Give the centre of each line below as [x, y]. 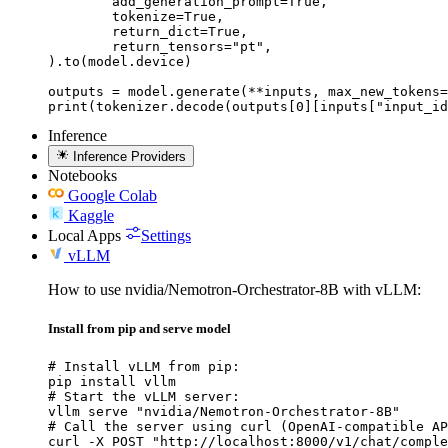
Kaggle [91, 215]
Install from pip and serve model [139, 329]
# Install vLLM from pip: [144, 367]
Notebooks [82, 175]
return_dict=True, [80, 31]
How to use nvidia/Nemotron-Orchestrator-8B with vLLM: [234, 289]
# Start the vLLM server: [144, 397]
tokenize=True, [80, 16]
